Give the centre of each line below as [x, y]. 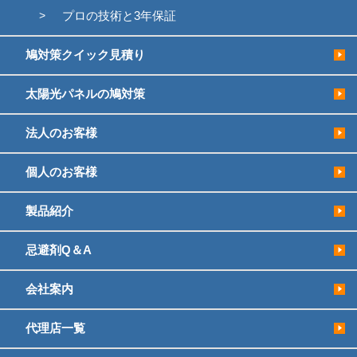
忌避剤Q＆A [59, 250]
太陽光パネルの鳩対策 [86, 94]
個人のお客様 [62, 172]
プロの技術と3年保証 [119, 16]
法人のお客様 [62, 133]
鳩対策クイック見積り [86, 55]
